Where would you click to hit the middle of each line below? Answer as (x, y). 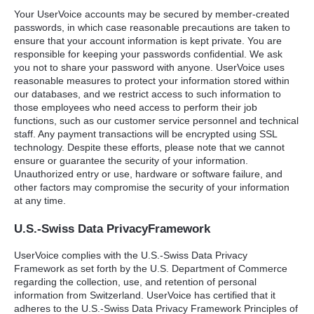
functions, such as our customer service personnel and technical (156, 120)
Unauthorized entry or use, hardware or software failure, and (148, 173)
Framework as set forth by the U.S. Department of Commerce (151, 268)
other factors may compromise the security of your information (152, 187)
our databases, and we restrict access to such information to (148, 94)
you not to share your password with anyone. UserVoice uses (149, 67)
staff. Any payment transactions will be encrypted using (137, 134)
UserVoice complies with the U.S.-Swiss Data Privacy (131, 255)
